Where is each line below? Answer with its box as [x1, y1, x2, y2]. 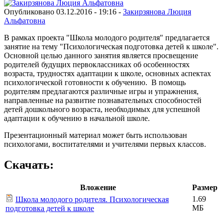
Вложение [80, 183, 116, 192]
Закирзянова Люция [123, 7, 191, 16]
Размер [192, 183, 218, 192]
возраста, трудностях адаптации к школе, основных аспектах [4, 69, 211, 78]
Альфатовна [4, 16, 45, 25]
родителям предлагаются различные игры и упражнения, [4, 87, 199, 96]
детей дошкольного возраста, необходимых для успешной [4, 105, 200, 113]
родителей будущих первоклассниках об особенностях [4, 60, 190, 69]
